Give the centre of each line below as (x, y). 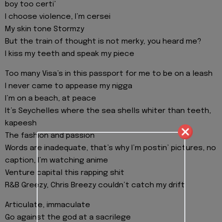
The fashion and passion (50, 136)
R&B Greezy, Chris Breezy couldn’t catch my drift (95, 186)
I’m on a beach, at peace (51, 99)
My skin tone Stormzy (45, 29)
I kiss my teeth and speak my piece (70, 54)
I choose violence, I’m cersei (58, 17)
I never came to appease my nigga (69, 86)
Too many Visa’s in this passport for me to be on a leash (109, 74)
